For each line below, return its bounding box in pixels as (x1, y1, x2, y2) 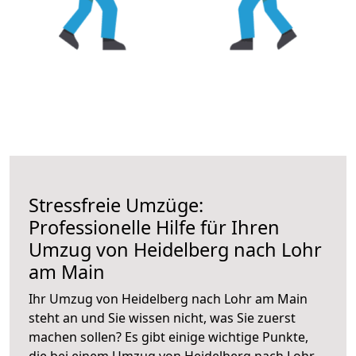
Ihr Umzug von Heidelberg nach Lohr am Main (29, 289, 308, 308)
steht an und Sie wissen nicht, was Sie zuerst (29, 308, 296, 327)
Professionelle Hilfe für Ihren (29, 214, 280, 240)
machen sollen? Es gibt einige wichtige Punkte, (29, 327, 308, 346)
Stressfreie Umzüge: (29, 192, 203, 218)
